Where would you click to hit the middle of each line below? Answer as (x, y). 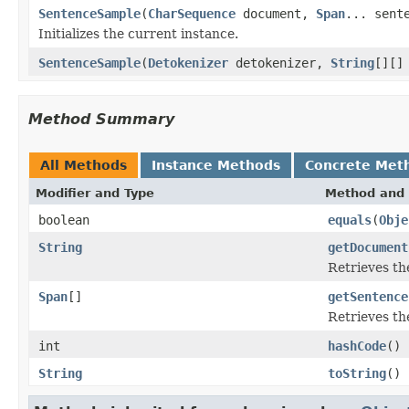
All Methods (84, 165)
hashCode (357, 346)
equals (350, 220)
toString (357, 373)
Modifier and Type (95, 193)
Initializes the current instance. (138, 33)
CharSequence (192, 13)
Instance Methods (216, 165)
